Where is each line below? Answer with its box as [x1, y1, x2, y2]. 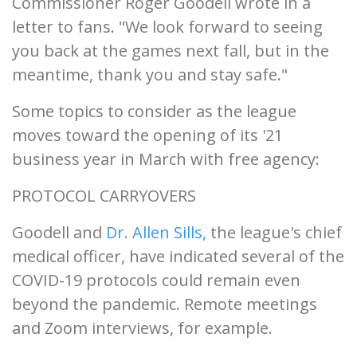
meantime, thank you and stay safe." [12, 64, 288, 85]
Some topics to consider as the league [12, 100, 296, 122]
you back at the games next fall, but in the [12, 40, 329, 61]
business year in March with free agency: [12, 148, 320, 170]
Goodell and [12, 222, 106, 243]
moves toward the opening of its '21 [12, 124, 283, 146]
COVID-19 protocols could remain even [12, 269, 300, 291]
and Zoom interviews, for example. [12, 317, 273, 339]
